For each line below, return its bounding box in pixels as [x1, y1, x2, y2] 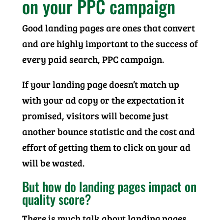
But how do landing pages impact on [22, 177, 196, 196]
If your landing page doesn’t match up [22, 78, 179, 90]
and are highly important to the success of [22, 37, 198, 50]
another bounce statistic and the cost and [22, 125, 195, 137]
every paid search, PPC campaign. [22, 53, 164, 65]
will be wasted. [22, 157, 84, 169]
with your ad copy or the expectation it [22, 94, 184, 106]
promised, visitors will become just [22, 110, 168, 122]
